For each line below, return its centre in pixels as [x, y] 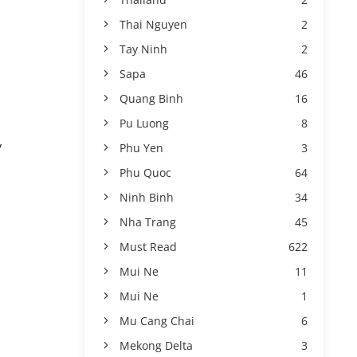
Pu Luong [144, 123]
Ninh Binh [147, 197]
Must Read [148, 247]
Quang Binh [151, 98]
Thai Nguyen [153, 24]
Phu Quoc [145, 173]
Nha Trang [148, 222]
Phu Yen [141, 148]
